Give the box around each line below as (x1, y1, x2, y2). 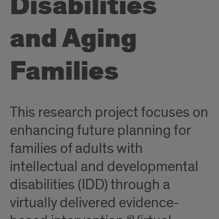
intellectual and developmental (10, 157, 198, 176)
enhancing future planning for (10, 121, 191, 140)
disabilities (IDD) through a (10, 175, 170, 194)
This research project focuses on (10, 103, 208, 122)
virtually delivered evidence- (10, 194, 179, 212)
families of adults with (10, 139, 143, 158)
